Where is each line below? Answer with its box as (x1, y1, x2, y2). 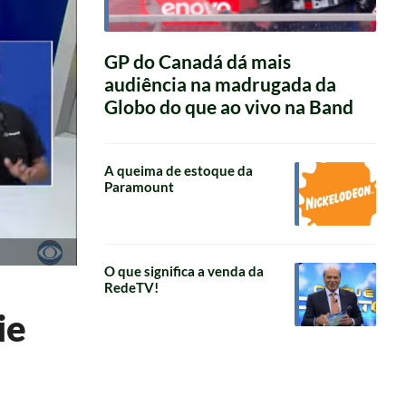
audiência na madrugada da (103, 72, 336, 95)
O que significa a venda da (103, 262, 264, 279)
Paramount (103, 178, 174, 195)
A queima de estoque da (103, 161, 253, 179)
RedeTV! (103, 278, 159, 295)
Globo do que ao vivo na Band (103, 95, 353, 118)
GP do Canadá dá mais (103, 50, 291, 72)
